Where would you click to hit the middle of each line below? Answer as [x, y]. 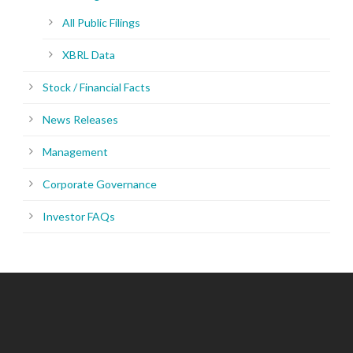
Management [75, 152]
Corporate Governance [100, 184]
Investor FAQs [79, 217]
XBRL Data [89, 55]
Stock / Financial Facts [97, 87]
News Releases [80, 120]
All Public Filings [101, 23]
